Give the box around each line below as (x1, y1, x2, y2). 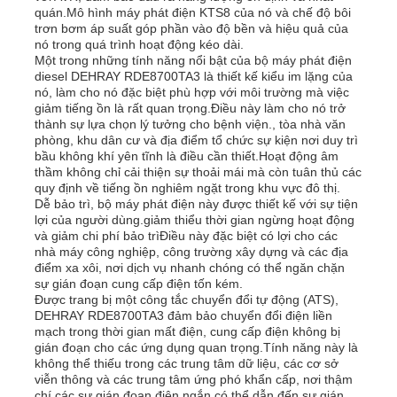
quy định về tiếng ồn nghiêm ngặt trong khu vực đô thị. (35, 180, 341, 195)
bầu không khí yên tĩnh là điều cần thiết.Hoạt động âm (35, 148, 339, 163)
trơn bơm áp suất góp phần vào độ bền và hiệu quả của (35, 20, 349, 35)
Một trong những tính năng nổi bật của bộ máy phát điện (35, 52, 353, 67)
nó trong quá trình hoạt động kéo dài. (35, 36, 245, 51)
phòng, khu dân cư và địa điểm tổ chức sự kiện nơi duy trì (35, 132, 359, 147)
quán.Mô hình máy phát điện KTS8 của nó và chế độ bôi (35, 4, 352, 19)
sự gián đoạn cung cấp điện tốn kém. (35, 276, 244, 291)
